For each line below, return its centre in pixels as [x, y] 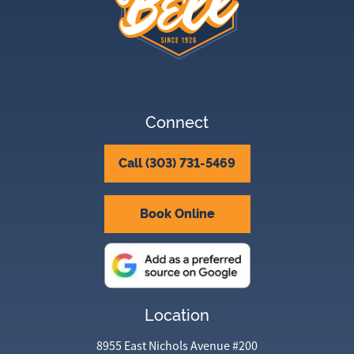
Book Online [177, 213]
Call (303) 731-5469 [177, 163]
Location [177, 315]
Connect [177, 122]
